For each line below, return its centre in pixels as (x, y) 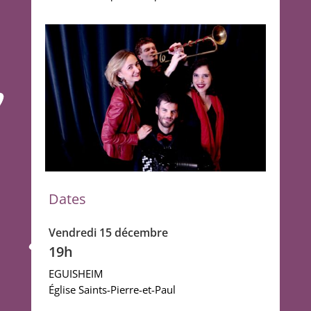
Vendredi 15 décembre (108, 233)
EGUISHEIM (75, 274)
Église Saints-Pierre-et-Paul (112, 290)
